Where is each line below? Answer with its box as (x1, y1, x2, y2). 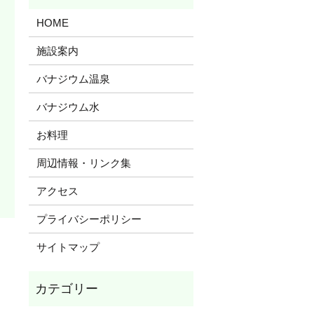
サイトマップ (36, 240, 100, 253)
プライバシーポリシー (36, 212, 142, 225)
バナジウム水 (36, 100, 100, 113)
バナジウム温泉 (36, 72, 110, 85)
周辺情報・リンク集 (36, 156, 131, 169)
